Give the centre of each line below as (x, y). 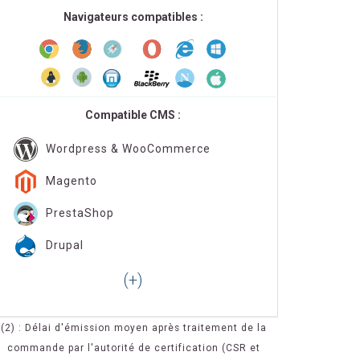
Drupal (65, 245)
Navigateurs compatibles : (133, 17)
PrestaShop (80, 213)
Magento (72, 180)
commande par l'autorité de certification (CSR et (133, 348)
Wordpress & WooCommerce (128, 148)
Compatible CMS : (133, 115)
